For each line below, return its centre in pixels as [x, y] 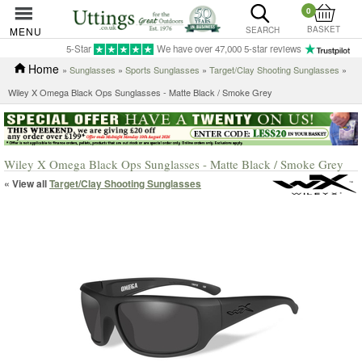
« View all [27, 183]
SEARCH [262, 30]
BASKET [324, 29]
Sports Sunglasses [162, 69]
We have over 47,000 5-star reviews [229, 48]
